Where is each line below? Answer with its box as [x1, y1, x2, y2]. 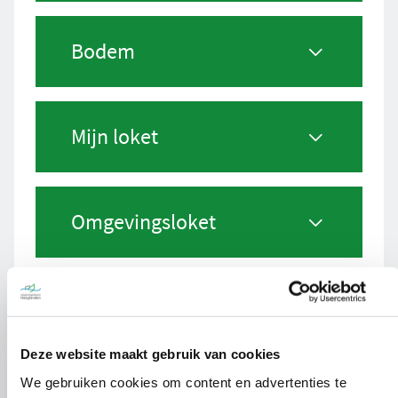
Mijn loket [71, 123, 158, 150]
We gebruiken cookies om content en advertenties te [20, 374, 346, 390]
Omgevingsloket [71, 208, 216, 235]
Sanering [71, 293, 150, 321]
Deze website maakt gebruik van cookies [20, 346, 281, 362]
